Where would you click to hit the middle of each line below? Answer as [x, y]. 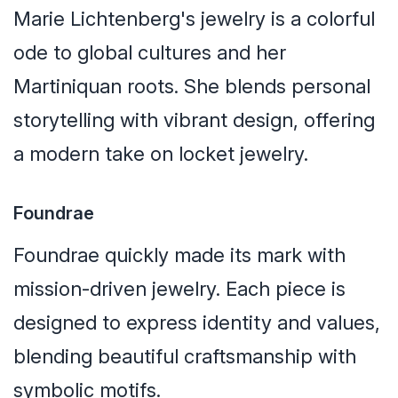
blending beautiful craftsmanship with [185, 357]
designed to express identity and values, [197, 323]
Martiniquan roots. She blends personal [192, 87]
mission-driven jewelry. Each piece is [179, 289]
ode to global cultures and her [150, 53]
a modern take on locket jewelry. [161, 154]
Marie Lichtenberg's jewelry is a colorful [194, 19]
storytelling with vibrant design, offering [194, 120]
